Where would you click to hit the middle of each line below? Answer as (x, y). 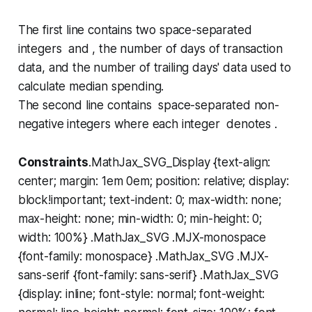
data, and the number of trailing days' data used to (155, 68)
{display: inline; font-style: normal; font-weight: (141, 294)
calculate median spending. (91, 87)
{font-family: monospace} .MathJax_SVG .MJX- (143, 257)
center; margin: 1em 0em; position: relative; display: (153, 181)
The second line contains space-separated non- (148, 106)
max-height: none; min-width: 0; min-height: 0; (140, 219)
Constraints (53, 163)
